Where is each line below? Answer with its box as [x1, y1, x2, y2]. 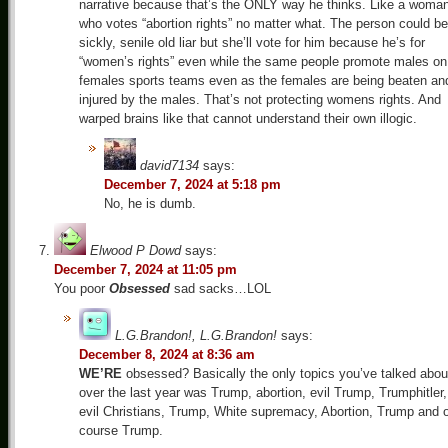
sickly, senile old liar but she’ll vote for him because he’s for [79, 34, 425, 50]
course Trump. [79, 422, 163, 438]
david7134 [140, 157, 199, 173]
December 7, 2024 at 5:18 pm [104, 176, 281, 192]
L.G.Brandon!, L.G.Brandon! [115, 327, 277, 343]
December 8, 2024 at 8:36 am [79, 346, 255, 362]
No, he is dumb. [104, 195, 196, 211]
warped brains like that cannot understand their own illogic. [79, 110, 417, 126]
